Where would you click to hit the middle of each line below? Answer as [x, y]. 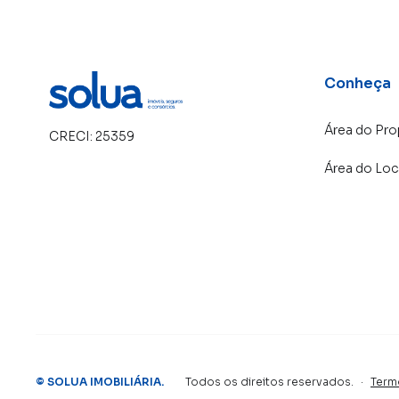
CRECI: [72, 137]
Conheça [357, 83]
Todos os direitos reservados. [269, 382]
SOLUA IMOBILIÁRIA [104, 382]
